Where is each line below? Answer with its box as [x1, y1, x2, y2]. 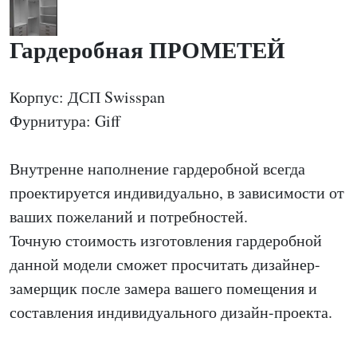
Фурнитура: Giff [10, 110, 120, 131]
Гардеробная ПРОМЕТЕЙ [10, 33, 285, 66]
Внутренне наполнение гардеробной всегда [10, 158, 305, 179]
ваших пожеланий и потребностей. [10, 206, 248, 227]
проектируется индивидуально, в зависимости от [10, 182, 344, 203]
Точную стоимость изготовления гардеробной [10, 229, 322, 251]
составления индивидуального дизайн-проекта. [10, 301, 332, 323]
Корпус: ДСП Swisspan [10, 86, 165, 108]
